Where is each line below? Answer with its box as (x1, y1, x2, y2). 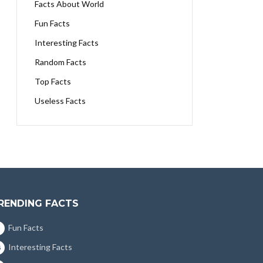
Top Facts (35, 76, 71, 86)
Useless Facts (35, 96, 86, 106)
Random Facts (35, 57, 86, 67)
